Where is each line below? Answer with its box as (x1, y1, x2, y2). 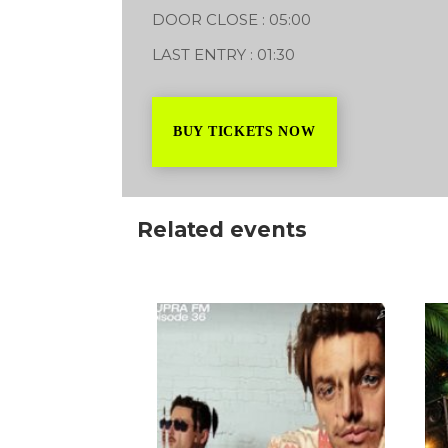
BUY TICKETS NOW (173, 124, 316, 139)
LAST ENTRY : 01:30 (152, 45, 295, 64)
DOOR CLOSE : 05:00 (152, 10, 311, 29)
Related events (137, 217, 307, 242)
